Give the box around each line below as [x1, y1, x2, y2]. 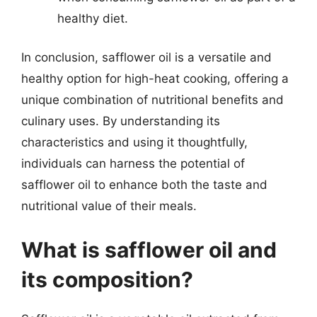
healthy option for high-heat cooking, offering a [21, 71, 289, 86]
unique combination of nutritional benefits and [21, 93, 284, 107]
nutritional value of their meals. [21, 199, 197, 213]
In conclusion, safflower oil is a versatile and [21, 50, 272, 64]
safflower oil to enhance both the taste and [21, 178, 267, 192]
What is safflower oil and [21, 236, 277, 263]
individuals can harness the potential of [21, 156, 245, 171]
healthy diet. [57, 11, 128, 25]
